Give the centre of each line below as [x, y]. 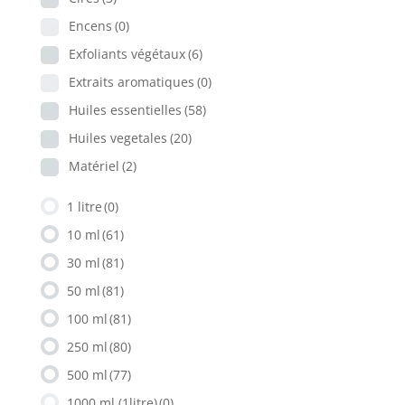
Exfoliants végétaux [127, 53]
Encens [90, 25]
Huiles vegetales [118, 137]
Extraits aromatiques [131, 81]
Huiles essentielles [125, 109]
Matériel [94, 165]
